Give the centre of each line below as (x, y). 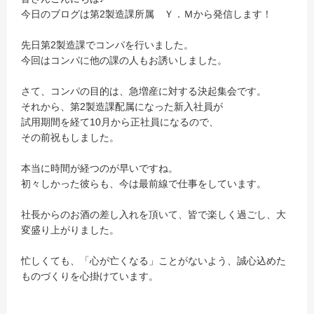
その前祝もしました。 (70, 137)
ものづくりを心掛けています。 (90, 276)
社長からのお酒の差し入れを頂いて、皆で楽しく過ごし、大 (153, 214)
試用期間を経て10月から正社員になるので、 (120, 122)
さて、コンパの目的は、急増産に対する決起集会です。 (144, 91)
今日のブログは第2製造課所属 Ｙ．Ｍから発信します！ (146, 14)
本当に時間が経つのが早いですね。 (100, 168)
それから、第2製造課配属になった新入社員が (122, 107)
